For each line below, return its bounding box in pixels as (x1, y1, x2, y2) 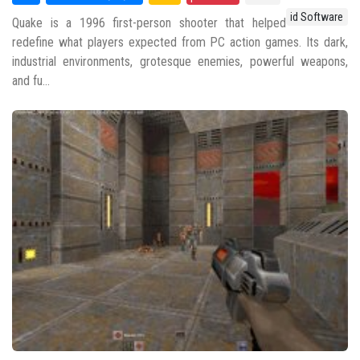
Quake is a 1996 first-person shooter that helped (12, 15, 286, 31)
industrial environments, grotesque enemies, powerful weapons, (12, 54, 348, 70)
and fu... (12, 73, 50, 89)
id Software (290, 10, 344, 24)
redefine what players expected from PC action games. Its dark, (12, 35, 348, 51)
